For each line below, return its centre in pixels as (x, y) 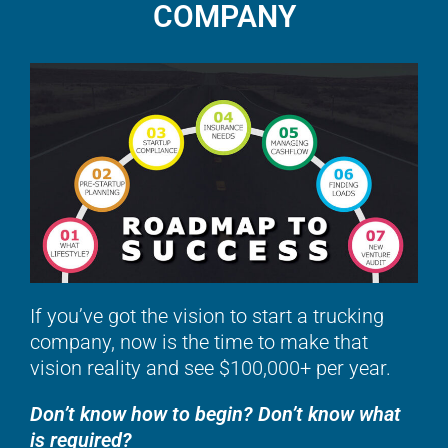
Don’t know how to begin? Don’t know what (215, 414)
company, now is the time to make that (199, 342)
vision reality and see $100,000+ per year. (210, 368)
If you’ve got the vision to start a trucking (207, 316)
